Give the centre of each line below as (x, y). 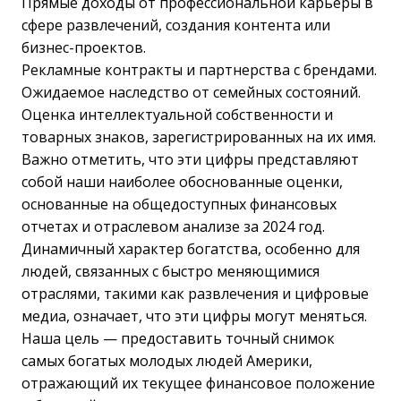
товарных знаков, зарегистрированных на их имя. (199, 137)
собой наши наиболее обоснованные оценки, (182, 181)
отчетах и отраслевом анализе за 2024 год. (173, 226)
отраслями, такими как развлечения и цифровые (195, 293)
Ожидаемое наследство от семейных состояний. (191, 92)
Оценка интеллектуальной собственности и (177, 114)
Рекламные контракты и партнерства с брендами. (199, 69)
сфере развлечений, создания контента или (176, 25)
